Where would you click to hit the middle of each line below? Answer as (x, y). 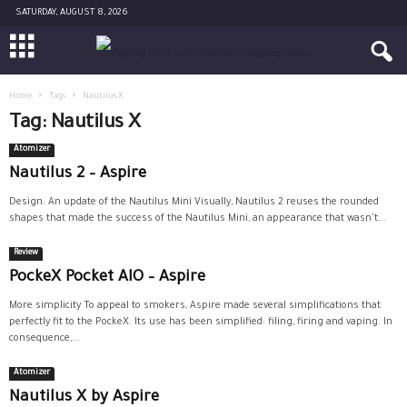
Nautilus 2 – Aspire (78, 175)
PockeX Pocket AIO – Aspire (107, 278)
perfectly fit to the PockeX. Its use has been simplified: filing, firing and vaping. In (201, 323)
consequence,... (45, 339)
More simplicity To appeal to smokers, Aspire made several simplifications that (195, 306)
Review (26, 253)
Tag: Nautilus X (75, 124)
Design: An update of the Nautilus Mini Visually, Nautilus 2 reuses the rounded (194, 203)
